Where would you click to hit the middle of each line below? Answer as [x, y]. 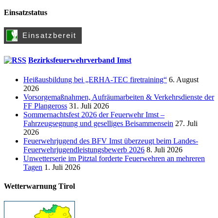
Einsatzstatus [26, 12]
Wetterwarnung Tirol [39, 186]
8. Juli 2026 [164, 149]
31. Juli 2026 [89, 106]
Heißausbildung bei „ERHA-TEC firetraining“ [95, 79]
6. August [184, 79]
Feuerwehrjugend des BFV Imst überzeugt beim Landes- [111, 141]
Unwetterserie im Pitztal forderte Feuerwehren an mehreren [114, 158]
